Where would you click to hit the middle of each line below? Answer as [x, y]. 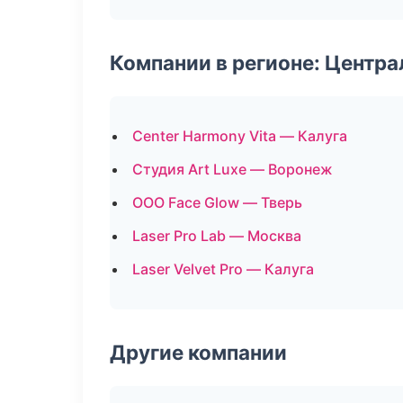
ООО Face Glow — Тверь [217, 202]
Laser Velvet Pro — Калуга [223, 269]
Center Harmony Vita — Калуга [240, 136]
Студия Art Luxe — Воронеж [233, 169]
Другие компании [198, 352]
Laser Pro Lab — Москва [217, 236]
